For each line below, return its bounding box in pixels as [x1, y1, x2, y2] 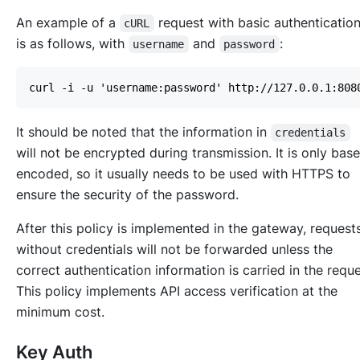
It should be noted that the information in [16, 123, 271, 140]
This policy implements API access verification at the [16, 282, 337, 299]
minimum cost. [16, 303, 104, 320]
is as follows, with [16, 35, 129, 51]
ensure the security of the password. [16, 186, 239, 202]
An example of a [16, 14, 120, 31]
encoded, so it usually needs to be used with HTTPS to [16, 165, 350, 182]
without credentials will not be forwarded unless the [16, 240, 333, 257]
